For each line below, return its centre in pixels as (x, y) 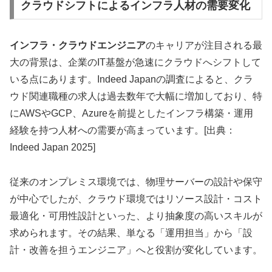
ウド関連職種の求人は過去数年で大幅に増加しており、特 (136, 96)
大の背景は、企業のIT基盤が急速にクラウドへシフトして (135, 62)
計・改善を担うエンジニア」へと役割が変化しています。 (136, 250)
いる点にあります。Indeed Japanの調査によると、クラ (131, 79)
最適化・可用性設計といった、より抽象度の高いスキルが (136, 216)
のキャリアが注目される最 (204, 45)
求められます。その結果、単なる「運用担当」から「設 (131, 233)
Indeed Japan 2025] (53, 147)
